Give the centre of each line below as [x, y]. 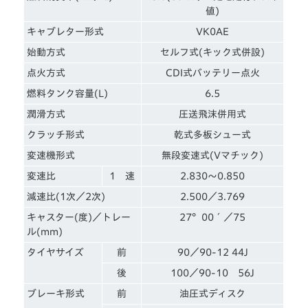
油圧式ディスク [213, 293]
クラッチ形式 [56, 134]
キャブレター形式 [66, 31]
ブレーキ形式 [56, 293]
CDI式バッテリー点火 [212, 73]
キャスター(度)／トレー [79, 217]
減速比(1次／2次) [66, 196]
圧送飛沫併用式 [213, 114]
